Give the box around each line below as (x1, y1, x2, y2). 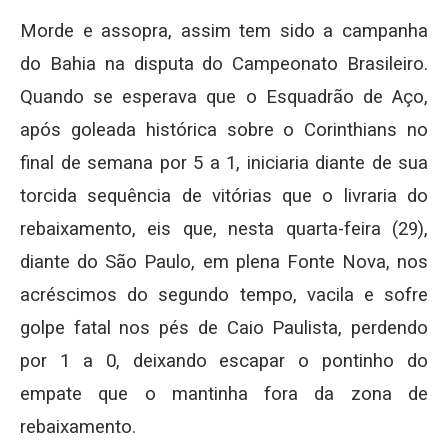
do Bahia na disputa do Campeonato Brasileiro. (20, 53, 428, 75)
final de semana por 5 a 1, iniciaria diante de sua (20, 152, 428, 174)
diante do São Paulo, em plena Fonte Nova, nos (20, 251, 428, 273)
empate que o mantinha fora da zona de (20, 383, 428, 405)
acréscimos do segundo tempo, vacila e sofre (20, 284, 428, 306)
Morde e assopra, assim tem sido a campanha (20, 20, 428, 42)
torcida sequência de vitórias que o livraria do (20, 185, 428, 207)
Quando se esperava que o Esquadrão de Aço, (20, 86, 428, 108)
